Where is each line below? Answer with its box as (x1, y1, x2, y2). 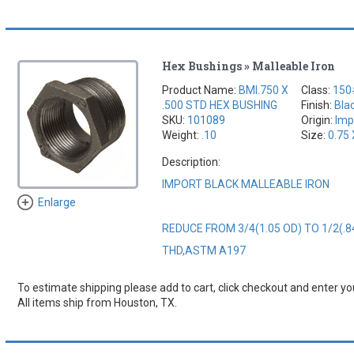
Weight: (162, 128, 202, 141)
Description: (162, 155, 221, 168)
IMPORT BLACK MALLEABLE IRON (162, 177, 330, 190)
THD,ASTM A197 (162, 243, 247, 257)
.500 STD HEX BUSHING (162, 98, 278, 111)
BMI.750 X (239, 83, 289, 96)
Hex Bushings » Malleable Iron (162, 58, 336, 73)
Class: (301, 83, 333, 96)
